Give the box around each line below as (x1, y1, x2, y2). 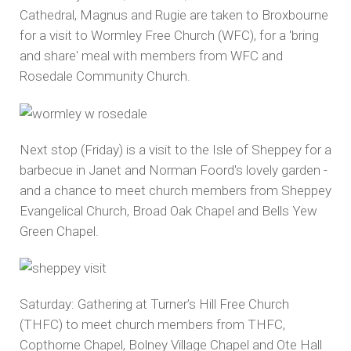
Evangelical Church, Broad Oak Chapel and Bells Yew (20, 202, 317, 219)
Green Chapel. (20, 223, 99, 239)
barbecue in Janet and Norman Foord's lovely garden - (20, 161, 327, 178)
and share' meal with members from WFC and (20, 48, 283, 63)
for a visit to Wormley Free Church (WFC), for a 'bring (20, 27, 319, 43)
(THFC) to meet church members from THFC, (20, 317, 285, 333)
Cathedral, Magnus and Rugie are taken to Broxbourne (20, 7, 328, 23)
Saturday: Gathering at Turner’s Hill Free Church (20, 296, 289, 313)
